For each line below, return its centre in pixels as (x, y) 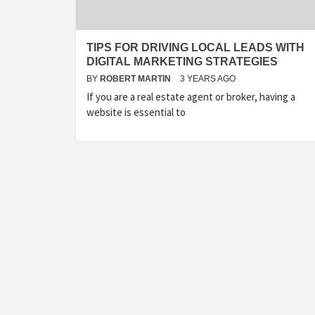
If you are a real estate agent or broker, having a (191, 97)
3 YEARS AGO (208, 79)
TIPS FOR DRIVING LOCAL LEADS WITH (195, 47)
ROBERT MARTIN (136, 79)
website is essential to (136, 112)
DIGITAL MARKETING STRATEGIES (182, 62)
